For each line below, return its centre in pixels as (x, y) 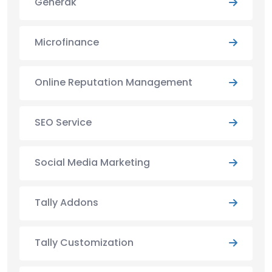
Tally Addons (66, 202)
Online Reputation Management (114, 82)
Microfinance (67, 42)
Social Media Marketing (92, 162)
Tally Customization (84, 242)
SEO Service (63, 122)
